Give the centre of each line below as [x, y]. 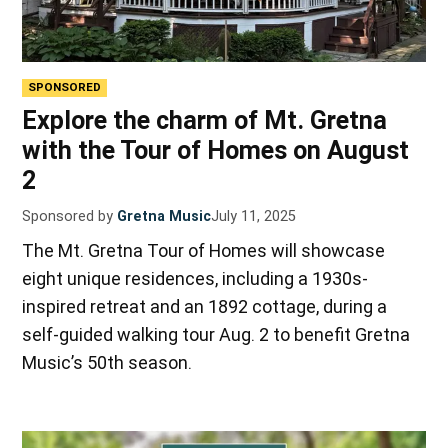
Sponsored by [68, 216]
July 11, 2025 [254, 216]
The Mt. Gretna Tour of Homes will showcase [204, 250]
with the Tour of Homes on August [216, 150]
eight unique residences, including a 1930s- [195, 278]
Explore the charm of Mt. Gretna [205, 120]
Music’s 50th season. [107, 362]
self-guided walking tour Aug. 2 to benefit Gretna [216, 334]
